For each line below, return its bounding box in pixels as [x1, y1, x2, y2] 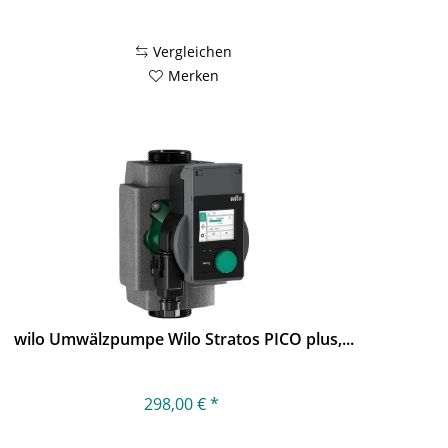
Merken [168, 65, 220, 85]
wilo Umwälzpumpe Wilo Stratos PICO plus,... [14, 328, 355, 351]
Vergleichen [153, 41, 233, 61]
